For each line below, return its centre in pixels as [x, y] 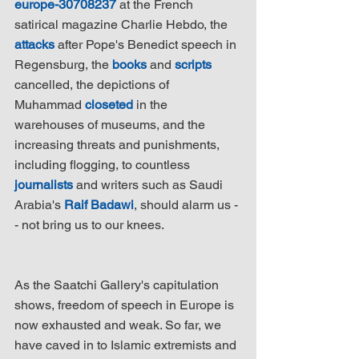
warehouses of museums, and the [111, 124]
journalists [44, 184]
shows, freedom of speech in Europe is [126, 305]
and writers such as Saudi [149, 184]
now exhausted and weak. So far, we [119, 325]
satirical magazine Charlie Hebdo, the [123, 24]
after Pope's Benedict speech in [147, 44]
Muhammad [50, 104]
